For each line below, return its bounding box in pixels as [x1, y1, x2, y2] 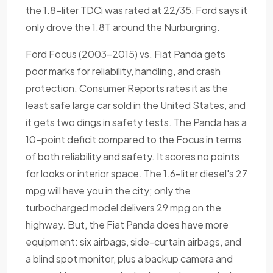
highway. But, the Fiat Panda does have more [26, 218, 229, 231]
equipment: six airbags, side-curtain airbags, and [26, 235, 241, 248]
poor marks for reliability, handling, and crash [26, 64, 221, 77]
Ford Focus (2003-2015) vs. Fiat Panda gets [26, 47, 225, 60]
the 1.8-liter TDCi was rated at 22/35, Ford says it [26, 3, 247, 16]
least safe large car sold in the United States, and [26, 98, 246, 112]
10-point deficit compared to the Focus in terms [26, 132, 241, 146]
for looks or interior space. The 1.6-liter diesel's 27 [26, 166, 247, 180]
